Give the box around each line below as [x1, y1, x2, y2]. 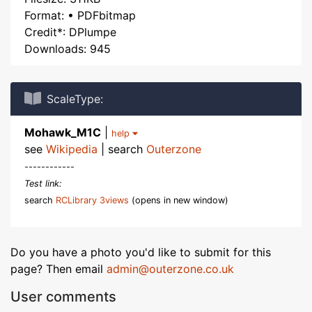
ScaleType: [47, 92, 103, 106]
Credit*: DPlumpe [24, 25, 116, 39]
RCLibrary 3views [56, 195, 129, 205]
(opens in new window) [129, 195, 228, 205]
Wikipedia [46, 142, 97, 156]
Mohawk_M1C [24, 125, 101, 139]
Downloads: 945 [24, 42, 111, 56]
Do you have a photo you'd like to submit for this [10, 245, 271, 259]
